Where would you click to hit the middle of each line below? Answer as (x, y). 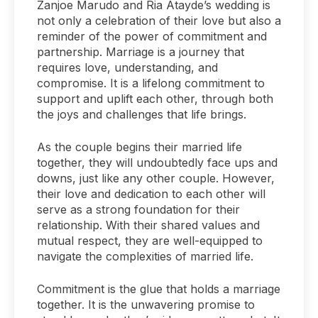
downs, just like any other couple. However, (156, 178)
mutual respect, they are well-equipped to (150, 240)
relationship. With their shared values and (148, 225)
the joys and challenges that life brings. (142, 114)
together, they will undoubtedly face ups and (157, 162)
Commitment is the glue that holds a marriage (159, 289)
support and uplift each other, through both (155, 98)
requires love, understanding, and (127, 67)
